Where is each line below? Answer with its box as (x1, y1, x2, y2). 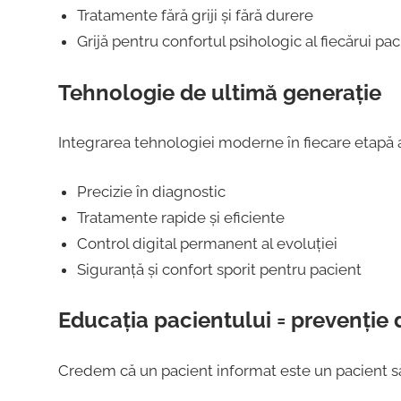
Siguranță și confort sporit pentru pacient (76, 260, 362, 278)
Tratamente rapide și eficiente (76, 208, 285, 226)
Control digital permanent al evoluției (76, 234, 337, 252)
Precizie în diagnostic (76, 182, 226, 200)
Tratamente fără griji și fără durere (76, 6, 313, 25)
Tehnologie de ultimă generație (57, 79, 381, 106)
